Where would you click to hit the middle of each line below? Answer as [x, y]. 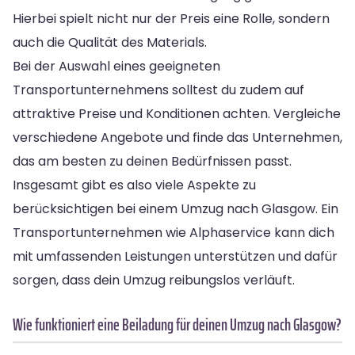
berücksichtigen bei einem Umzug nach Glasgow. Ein [176, 208]
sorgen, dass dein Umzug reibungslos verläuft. [154, 280]
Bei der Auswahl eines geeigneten [116, 66]
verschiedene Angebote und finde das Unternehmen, [177, 137]
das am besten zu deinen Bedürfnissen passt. [152, 161]
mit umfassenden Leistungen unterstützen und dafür [175, 256]
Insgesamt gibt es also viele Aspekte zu [134, 185]
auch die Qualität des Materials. [110, 42]
